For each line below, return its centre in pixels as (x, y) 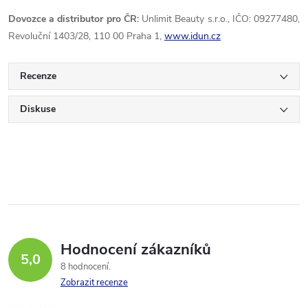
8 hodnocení (86, 267)
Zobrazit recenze (94, 283)
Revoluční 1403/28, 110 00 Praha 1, (86, 36)
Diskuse (38, 109)
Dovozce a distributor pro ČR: (75, 19)
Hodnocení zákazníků (136, 250)
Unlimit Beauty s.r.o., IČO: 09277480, (221, 19)
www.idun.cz (192, 36)
